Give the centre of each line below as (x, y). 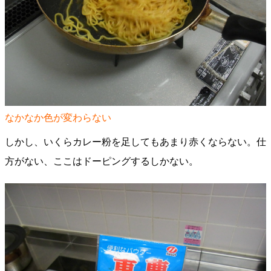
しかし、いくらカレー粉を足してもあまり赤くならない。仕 (135, 142)
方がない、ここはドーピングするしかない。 (102, 161)
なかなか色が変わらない (58, 118)
